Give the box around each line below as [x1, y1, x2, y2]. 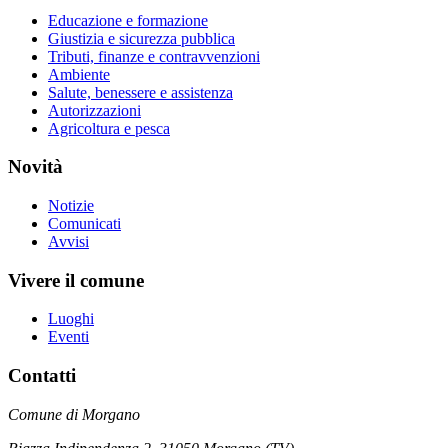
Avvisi [48, 233, 89, 251]
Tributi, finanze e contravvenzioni [48, 47, 260, 65]
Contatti [8, 365, 76, 387]
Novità [8, 156, 63, 178]
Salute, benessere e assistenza [48, 83, 233, 101]
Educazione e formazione [48, 11, 208, 29]
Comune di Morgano [8, 405, 140, 423]
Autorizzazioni [48, 101, 141, 119]
